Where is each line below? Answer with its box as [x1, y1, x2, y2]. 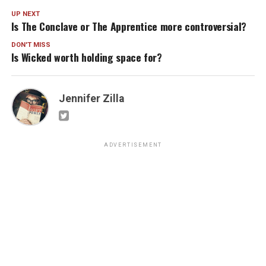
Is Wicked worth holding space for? [11, 49, 162, 65]
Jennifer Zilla [58, 93, 124, 105]
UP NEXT [11, 10, 40, 18]
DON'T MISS [11, 41, 50, 49]
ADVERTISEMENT [103, 142, 163, 148]
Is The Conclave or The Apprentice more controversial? [11, 18, 249, 34]
